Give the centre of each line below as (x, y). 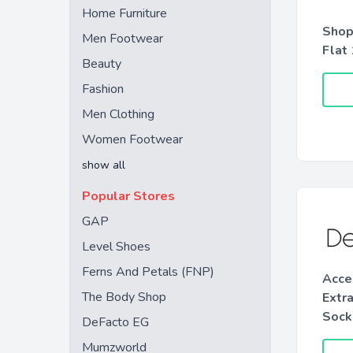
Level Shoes (116, 247)
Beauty (102, 64)
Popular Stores (128, 196)
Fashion (103, 89)
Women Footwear (132, 139)
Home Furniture (124, 13)
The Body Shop (124, 297)
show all (104, 165)
